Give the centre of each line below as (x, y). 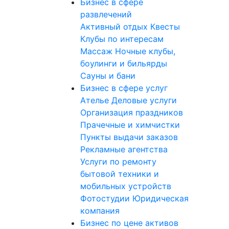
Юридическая (161, 198)
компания (100, 211)
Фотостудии (106, 198)
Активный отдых (115, 27)
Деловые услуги (144, 100)
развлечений (106, 14)
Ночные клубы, (145, 51)
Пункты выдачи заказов (129, 137)
